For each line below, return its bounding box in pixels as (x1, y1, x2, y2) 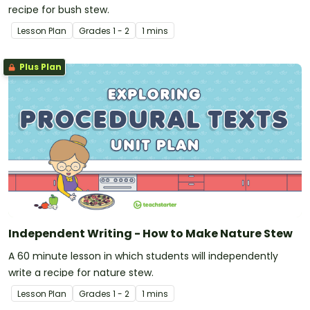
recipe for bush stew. (8, 3, 109, 17)
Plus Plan (17, 61, 62, 73)
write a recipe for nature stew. (8, 266, 154, 280)
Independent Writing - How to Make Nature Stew (8, 226, 293, 242)
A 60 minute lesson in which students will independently (8, 249, 278, 264)
